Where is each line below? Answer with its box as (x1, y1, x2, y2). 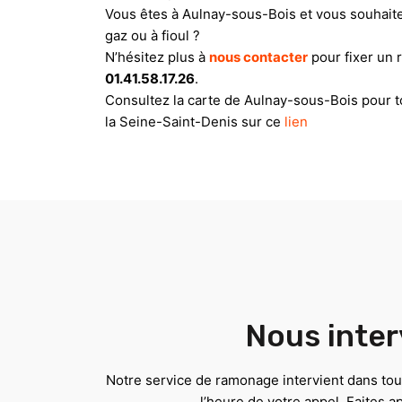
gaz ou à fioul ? (105, 26, 200, 44)
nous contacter (209, 48, 308, 66)
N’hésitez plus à (105, 48, 209, 66)
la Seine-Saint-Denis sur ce (105, 112, 284, 130)
